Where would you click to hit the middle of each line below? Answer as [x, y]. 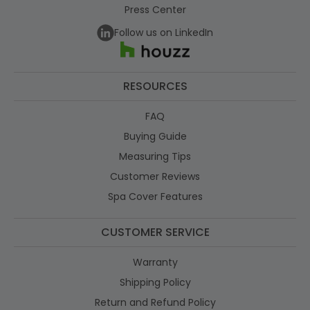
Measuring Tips [155, 156]
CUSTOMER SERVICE [155, 232]
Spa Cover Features [155, 196]
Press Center [155, 9]
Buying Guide [155, 136]
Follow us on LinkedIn [164, 32]
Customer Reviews [155, 176]
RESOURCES [155, 86]
